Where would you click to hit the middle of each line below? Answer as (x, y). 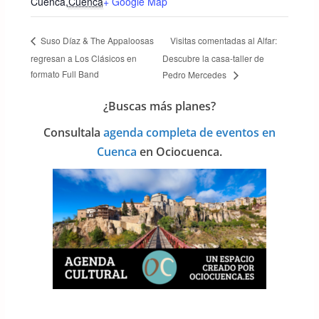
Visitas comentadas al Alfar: (223, 40)
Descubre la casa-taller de (213, 58)
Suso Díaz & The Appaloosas (96, 41)
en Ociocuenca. (179, 151)
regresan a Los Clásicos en (83, 58)
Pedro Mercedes (196, 74)
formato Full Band (64, 73)
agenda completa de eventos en (189, 132)
